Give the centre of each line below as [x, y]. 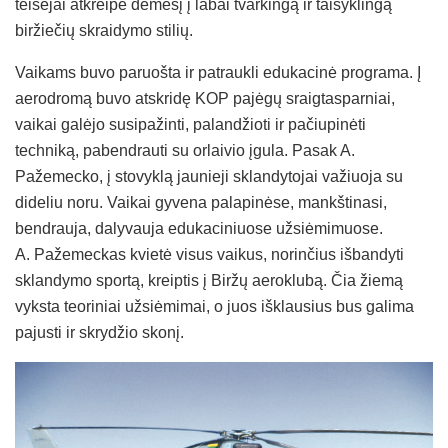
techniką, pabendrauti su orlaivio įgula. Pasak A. [185, 150]
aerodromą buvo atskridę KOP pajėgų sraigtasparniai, [205, 98]
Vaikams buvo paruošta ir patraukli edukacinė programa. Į [218, 72]
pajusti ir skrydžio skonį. [99, 332]
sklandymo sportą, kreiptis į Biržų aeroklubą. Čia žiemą [209, 280]
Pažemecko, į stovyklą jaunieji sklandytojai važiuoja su [209, 176]
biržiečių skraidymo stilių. [104, 30]
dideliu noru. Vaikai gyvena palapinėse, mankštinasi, [201, 202]
